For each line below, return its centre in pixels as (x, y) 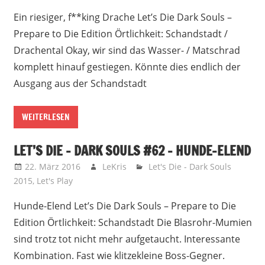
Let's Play (54, 180)
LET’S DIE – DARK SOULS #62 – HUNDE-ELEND (132, 150)
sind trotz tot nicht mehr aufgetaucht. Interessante (127, 239)
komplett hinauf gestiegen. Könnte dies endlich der (127, 67)
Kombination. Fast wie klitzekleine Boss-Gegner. (119, 255)
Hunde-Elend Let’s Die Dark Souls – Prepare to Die (125, 206)
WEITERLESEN (46, 117)
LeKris (114, 166)
